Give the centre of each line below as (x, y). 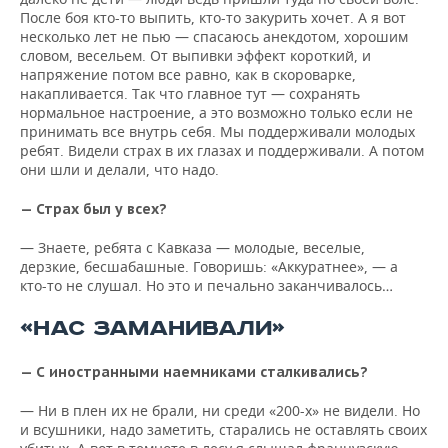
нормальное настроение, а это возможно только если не (216, 112)
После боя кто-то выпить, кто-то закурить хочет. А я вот (213, 17)
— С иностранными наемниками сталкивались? (194, 372)
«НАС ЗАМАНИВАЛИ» (152, 328)
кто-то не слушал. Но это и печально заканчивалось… (206, 285)
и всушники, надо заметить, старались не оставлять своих (223, 429)
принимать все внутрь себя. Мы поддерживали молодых (217, 131)
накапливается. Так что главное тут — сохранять (190, 93)
